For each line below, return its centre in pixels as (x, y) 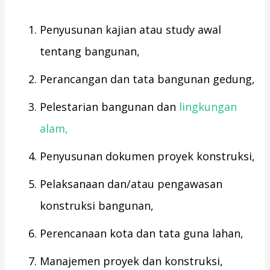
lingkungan (208, 107)
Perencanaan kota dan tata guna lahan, (142, 234)
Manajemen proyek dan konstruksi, (132, 261)
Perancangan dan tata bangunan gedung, (148, 79)
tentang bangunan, (90, 52)
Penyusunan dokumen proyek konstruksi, (148, 156)
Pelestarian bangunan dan (110, 107)
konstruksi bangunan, (97, 206)
